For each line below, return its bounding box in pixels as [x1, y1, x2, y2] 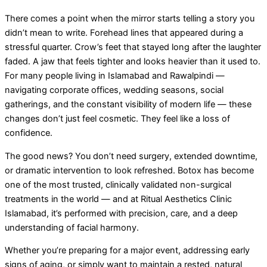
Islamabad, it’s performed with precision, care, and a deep [5, 207, 238, 219]
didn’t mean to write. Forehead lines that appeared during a [5, 27, 243, 39]
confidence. [5, 128, 52, 139]
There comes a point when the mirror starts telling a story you [5, 13, 254, 24]
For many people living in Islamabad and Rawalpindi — [5, 70, 225, 82]
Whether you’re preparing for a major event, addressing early [5, 245, 250, 256]
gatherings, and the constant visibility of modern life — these [5, 99, 252, 110]
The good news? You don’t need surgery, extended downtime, [5, 150, 257, 162]
